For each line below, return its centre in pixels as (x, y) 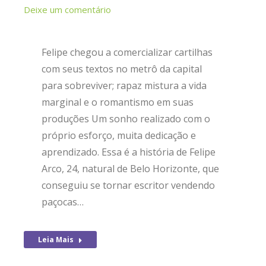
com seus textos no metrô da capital (122, 69)
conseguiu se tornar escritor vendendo (128, 185)
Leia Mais (56, 240)
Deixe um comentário (67, 9)
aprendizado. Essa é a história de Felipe (129, 152)
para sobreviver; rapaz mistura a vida (124, 85)
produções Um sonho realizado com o (126, 119)
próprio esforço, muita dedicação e (119, 135)
